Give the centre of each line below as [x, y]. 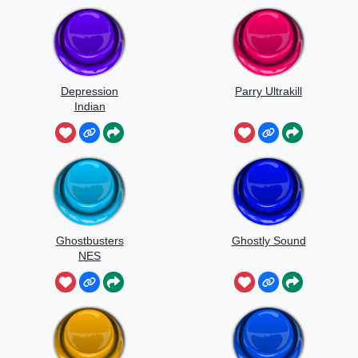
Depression [89, 91]
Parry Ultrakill [268, 91]
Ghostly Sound [268, 241]
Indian [89, 107]
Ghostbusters [89, 241]
